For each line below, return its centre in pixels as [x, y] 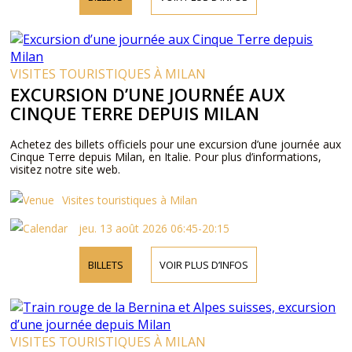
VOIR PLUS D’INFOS [203, 265]
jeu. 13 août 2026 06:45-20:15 [153, 228]
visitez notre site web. [66, 169]
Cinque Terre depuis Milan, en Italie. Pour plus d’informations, [166, 157]
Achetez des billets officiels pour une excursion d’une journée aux [176, 144]
